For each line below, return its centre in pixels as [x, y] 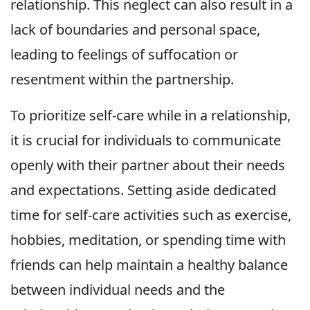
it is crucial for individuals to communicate [146, 140]
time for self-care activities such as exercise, [151, 215]
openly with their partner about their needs [148, 165]
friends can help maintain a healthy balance [149, 264]
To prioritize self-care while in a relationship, [151, 115]
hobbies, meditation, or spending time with [148, 239]
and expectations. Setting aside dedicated [143, 190]
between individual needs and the [118, 289]
